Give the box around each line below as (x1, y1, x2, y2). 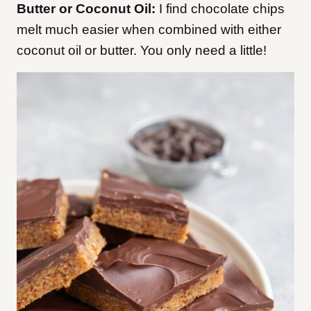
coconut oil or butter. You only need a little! (17, 43, 267, 58)
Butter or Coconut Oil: (17, 1, 159, 17)
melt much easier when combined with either (17, 22, 281, 37)
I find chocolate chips (159, 1, 285, 17)
